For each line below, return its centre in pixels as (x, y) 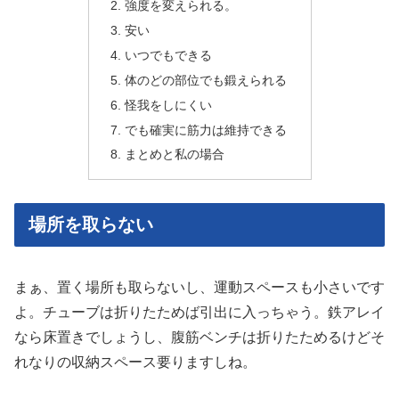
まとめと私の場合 (174, 155)
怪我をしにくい (168, 105)
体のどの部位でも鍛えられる (205, 80)
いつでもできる (168, 55)
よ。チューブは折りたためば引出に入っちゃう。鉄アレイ (199, 313)
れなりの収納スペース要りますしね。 (135, 362)
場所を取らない (91, 224)
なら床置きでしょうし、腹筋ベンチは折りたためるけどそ (199, 338)
